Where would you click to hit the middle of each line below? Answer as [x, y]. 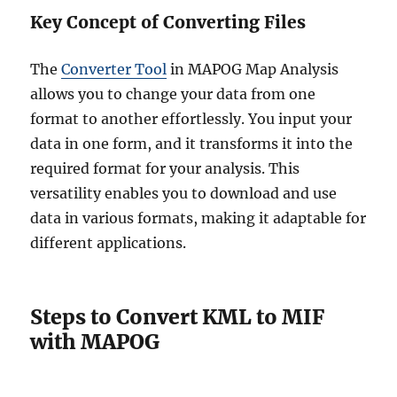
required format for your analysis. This [165, 168]
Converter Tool [114, 69]
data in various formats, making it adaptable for [198, 218]
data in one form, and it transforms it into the [192, 143]
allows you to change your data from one [173, 93]
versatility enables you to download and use [184, 193]
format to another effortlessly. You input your [191, 118]
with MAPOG [95, 341]
